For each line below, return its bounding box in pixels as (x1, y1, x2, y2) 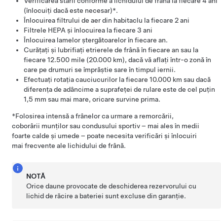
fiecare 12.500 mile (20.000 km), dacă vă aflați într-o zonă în (24, 56, 211, 64)
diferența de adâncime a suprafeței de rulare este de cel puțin (24, 85, 215, 93)
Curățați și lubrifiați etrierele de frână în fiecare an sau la (24, 46, 198, 54)
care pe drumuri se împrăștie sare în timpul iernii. (24, 66, 176, 74)
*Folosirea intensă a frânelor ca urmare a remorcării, (12, 112, 174, 120)
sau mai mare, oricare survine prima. (46, 95, 160, 103)
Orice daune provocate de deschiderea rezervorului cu (26, 182, 197, 190)
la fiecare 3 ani (107, 26, 152, 34)
